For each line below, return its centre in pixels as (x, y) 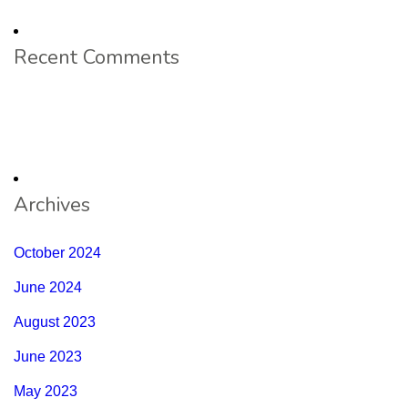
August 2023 (55, 322)
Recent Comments (97, 58)
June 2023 (48, 357)
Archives (52, 205)
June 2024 (48, 288)
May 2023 (46, 392)
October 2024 (57, 253)
